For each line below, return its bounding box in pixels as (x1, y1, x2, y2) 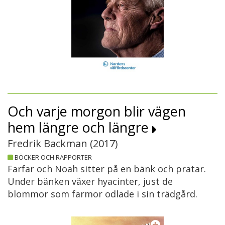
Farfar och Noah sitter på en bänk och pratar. (8, 162, 206, 175)
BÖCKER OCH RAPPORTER (15, 152, 92, 162)
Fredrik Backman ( (8, 136, 93, 150)
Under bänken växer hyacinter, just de (8, 175, 173, 187)
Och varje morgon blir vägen (8, 101, 186, 121)
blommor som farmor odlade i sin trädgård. (8, 187, 197, 200)
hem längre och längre (8, 118, 152, 137)
